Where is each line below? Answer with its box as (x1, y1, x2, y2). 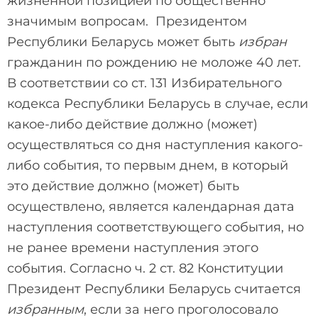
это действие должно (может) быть (7, 177, 239, 194)
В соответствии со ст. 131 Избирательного (7, 75, 282, 91)
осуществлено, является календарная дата (7, 198, 295, 214)
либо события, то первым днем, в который (7, 157, 288, 173)
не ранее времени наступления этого (7, 239, 258, 256)
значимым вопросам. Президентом (7, 13, 247, 29)
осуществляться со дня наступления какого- (7, 136, 303, 153)
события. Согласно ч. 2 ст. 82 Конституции (7, 260, 283, 276)
